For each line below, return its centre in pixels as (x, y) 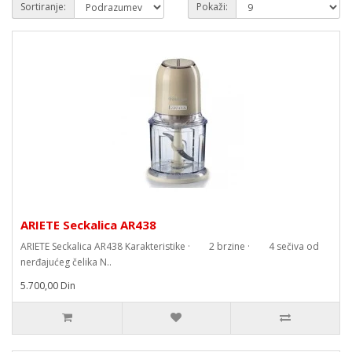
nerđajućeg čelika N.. (66, 262)
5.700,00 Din (48, 286)
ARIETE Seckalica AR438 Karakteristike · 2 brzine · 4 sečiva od (170, 246)
